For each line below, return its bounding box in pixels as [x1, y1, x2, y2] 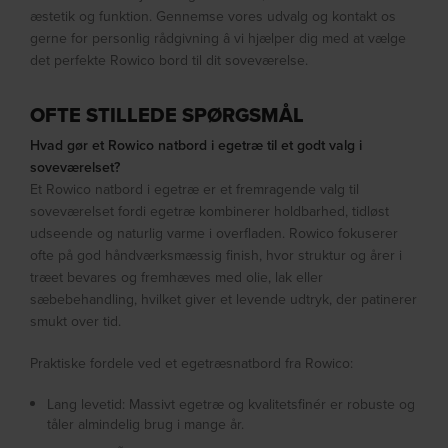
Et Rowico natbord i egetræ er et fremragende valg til [30, 179, 360, 200]
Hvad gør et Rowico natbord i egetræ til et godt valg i [30, 135, 363, 156]
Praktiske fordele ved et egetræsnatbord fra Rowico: [30, 353, 354, 374]
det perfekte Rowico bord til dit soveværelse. [30, 50, 309, 71]
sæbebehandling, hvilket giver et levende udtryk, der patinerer [30, 289, 418, 310]
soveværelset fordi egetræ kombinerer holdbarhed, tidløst [30, 201, 390, 222]
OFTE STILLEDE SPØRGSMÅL [30, 100, 305, 131]
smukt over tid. [30, 311, 122, 332]
